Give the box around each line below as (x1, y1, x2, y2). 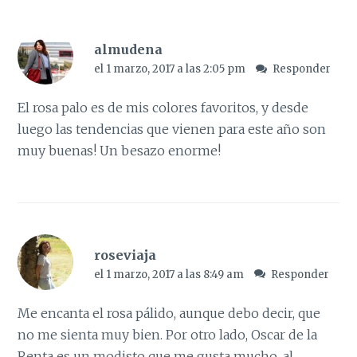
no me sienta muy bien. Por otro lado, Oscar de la (18, 326, 318, 343)
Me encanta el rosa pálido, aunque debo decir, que (18, 304, 321, 321)
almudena (93, 41, 163, 58)
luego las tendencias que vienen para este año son (18, 121, 327, 138)
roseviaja (93, 246, 156, 263)
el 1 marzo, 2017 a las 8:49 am (93, 267, 246, 281)
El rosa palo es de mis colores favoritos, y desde (18, 100, 309, 116)
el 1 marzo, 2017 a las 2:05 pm (93, 62, 248, 76)
